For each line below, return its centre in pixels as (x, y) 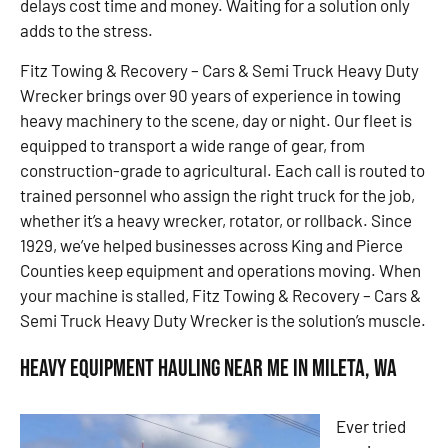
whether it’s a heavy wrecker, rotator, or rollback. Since (216, 219)
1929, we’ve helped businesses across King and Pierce (211, 244)
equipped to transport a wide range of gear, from (192, 144)
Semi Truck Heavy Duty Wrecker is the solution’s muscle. (223, 319)
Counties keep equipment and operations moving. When (220, 269)
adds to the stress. (86, 30)
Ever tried (371, 425)
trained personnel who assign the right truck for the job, (217, 194)
